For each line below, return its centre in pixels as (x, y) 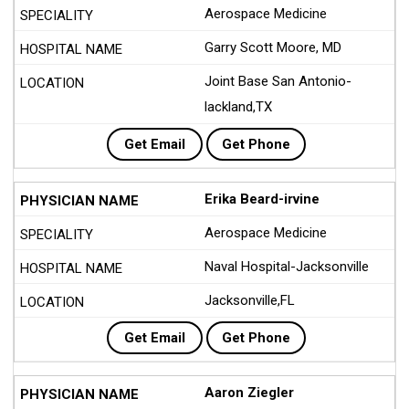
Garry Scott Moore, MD (273, 47)
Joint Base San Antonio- (278, 81)
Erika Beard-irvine (262, 199)
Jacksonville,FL (250, 300)
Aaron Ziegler (249, 393)
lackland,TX (238, 107)
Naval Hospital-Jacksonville (287, 267)
